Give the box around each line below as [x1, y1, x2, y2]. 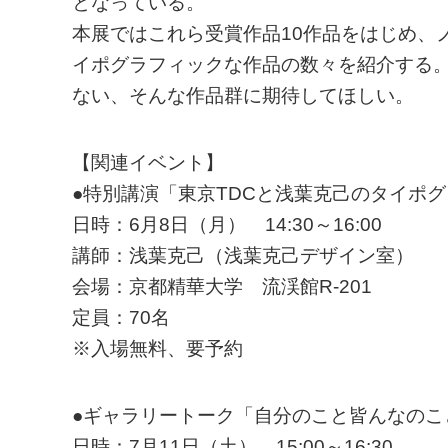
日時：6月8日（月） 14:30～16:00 [72, 214, 382, 235]
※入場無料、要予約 [72, 338, 243, 359]
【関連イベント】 [72, 152, 224, 173]
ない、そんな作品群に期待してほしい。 [72, 85, 414, 106]
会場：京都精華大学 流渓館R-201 [72, 276, 372, 297]
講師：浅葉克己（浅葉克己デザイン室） [72, 245, 414, 266]
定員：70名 [72, 307, 170, 328]
